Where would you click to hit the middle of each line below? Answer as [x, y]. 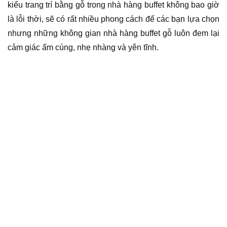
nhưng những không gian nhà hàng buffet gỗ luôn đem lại [113, 33]
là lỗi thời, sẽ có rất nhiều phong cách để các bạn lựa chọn [113, 19]
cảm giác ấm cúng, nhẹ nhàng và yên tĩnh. [83, 47]
